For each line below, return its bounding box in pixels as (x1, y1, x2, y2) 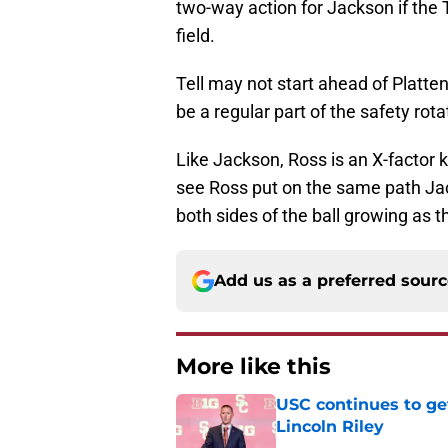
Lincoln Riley (276, 417, 384, 437)
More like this (176, 353, 331, 381)
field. (176, 25, 215, 47)
